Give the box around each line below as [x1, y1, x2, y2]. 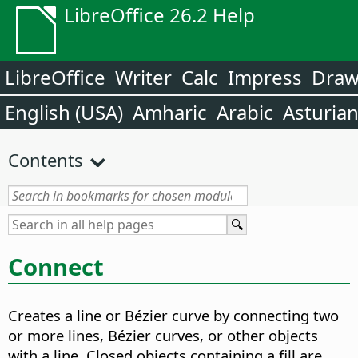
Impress [228, 64, 302, 90]
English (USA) [5, 99, 123, 125]
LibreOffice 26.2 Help [64, 2, 255, 28]
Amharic [133, 99, 207, 125]
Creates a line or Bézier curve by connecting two [8, 305, 339, 326]
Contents [8, 148, 83, 172]
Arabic [217, 99, 273, 125]
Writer [115, 64, 172, 90]
